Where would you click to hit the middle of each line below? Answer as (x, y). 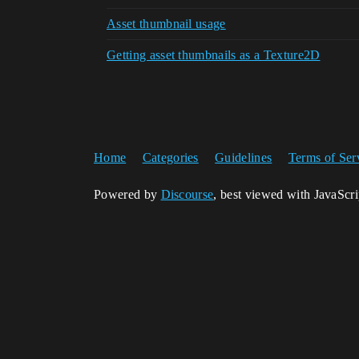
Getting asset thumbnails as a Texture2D (214, 55)
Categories (170, 157)
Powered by (127, 194)
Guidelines (244, 157)
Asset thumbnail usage (166, 24)
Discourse (187, 194)
